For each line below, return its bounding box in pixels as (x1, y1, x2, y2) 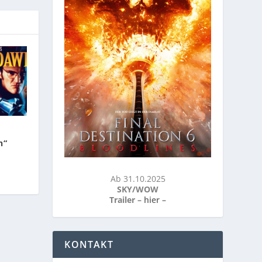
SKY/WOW (117, 184, 159, 195)
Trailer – (109, 194, 144, 206)
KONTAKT (64, 238, 113, 251)
